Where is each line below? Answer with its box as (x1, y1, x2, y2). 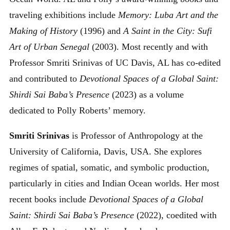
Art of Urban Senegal (9, 41, 89, 52)
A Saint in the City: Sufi (123, 25, 212, 36)
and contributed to (9, 73, 80, 84)
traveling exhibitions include (9, 9, 118, 20)
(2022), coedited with (134, 209, 217, 220)
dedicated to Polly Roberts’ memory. (9, 105, 146, 116)
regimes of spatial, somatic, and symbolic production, (9, 162, 209, 172)
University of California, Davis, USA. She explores (9, 146, 202, 157)
